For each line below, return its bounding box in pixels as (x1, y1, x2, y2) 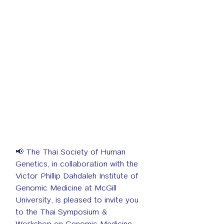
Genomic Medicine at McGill (15, 181, 119, 193)
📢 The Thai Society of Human (15, 145, 128, 157)
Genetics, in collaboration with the (15, 157, 140, 169)
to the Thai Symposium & (15, 205, 110, 217)
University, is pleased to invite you (15, 193, 141, 205)
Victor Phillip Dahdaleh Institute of (15, 169, 140, 181)
